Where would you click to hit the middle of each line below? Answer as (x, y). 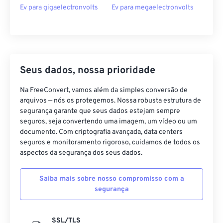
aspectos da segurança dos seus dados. (81, 153)
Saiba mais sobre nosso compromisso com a (111, 179)
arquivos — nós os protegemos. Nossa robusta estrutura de (111, 101)
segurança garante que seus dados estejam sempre (100, 111)
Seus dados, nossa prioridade (88, 71)
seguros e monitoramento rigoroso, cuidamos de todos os (110, 143)
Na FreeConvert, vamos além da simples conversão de (104, 91)
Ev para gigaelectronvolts (59, 8)
